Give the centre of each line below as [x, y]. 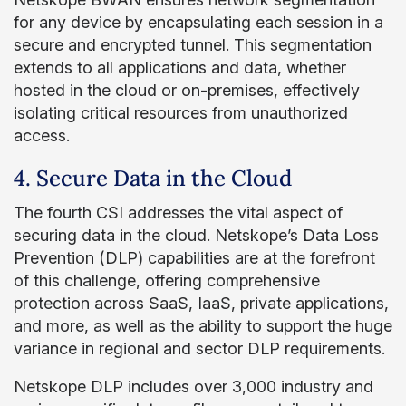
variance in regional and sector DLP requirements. [199, 348]
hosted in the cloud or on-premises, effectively [187, 90]
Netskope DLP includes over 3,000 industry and [193, 387]
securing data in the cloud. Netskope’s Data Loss [196, 235]
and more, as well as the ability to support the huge [203, 326]
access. [42, 135]
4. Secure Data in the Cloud [153, 178]
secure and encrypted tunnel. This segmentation [193, 45]
